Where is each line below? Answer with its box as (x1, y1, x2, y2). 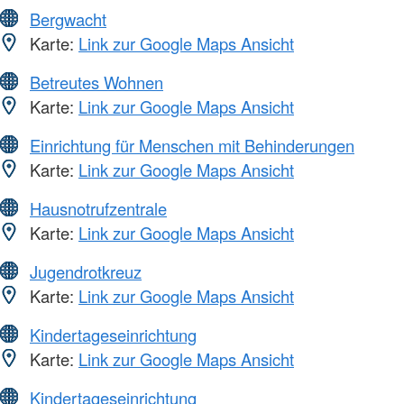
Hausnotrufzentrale (30, 196, 167, 220)
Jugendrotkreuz (30, 259, 142, 283)
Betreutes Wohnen (30, 69, 163, 94)
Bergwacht (30, 6, 106, 31)
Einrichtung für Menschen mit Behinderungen (30, 133, 354, 157)
